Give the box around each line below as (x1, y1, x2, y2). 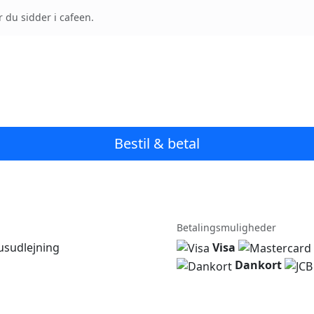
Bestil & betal (114, 133, 200, 153)
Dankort (235, 257, 282, 273)
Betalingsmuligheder (177, 220, 276, 234)
